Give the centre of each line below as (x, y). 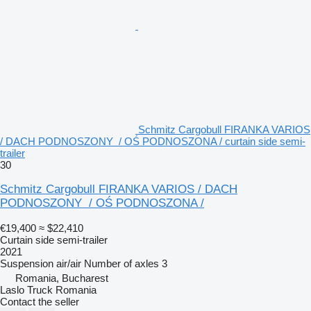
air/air (69, 264)
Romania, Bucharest (62, 278)
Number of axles (121, 264)
